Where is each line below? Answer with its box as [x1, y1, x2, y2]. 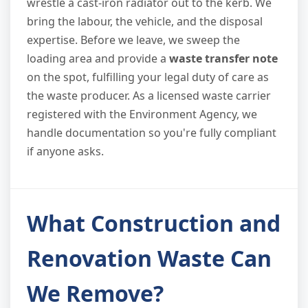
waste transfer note [169, 50, 278, 66]
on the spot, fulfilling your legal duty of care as [27, 69, 269, 85]
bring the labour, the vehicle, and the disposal [27, 13, 263, 29]
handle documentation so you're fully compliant [27, 124, 276, 140]
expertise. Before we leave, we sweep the [27, 32, 240, 47]
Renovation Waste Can [27, 243, 272, 273]
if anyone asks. [27, 143, 104, 159]
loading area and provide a [27, 50, 169, 66]
